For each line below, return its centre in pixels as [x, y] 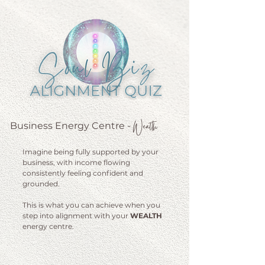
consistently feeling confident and [83, 173]
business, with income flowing [76, 162]
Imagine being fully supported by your [91, 152]
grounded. [42, 184]
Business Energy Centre [67, 126]
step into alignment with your [76, 216]
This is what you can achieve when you [91, 205]
